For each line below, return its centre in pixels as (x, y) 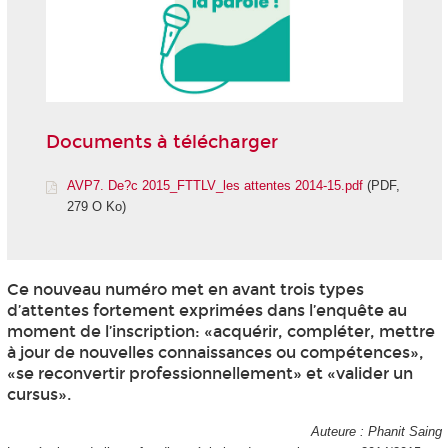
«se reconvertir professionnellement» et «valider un (209, 374)
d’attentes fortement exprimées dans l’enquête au (206, 311)
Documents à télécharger (161, 142)
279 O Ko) (96, 206)
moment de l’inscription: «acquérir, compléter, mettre (220, 332)
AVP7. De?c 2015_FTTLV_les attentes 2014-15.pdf (214, 185)
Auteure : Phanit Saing (376, 432)
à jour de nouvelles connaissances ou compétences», (215, 353)
